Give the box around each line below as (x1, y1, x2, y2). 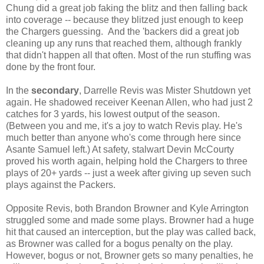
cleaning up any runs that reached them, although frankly (6, 38, 242, 48)
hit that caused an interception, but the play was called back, (6, 226, 256, 237)
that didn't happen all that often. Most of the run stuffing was (6, 49, 251, 60)
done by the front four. (6, 61, 95, 72)
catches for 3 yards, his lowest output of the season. (6, 108, 220, 119)
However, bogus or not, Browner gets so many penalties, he (6, 250, 253, 260)
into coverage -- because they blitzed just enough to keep (6, 14, 243, 25)
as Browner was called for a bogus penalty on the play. (6, 238, 233, 249)
